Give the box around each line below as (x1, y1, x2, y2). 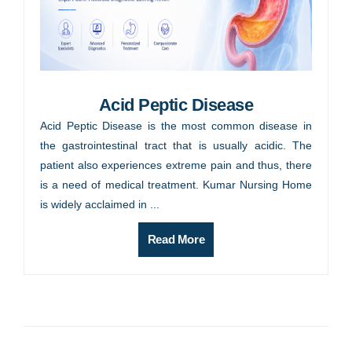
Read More (147, 233, 205, 247)
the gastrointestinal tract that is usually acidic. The (40, 139, 312, 152)
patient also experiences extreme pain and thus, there (40, 159, 312, 172)
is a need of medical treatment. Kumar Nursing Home (40, 178, 312, 192)
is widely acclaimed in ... (40, 198, 159, 211)
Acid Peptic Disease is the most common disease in (40, 119, 312, 133)
